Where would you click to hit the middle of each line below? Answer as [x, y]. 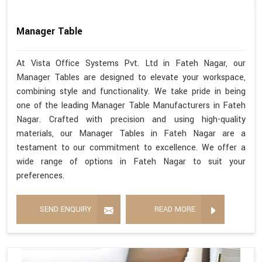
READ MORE [175, 209]
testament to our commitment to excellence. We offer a [131, 147]
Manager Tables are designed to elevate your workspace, [131, 77]
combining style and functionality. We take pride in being [131, 91]
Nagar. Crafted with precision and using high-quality [131, 119]
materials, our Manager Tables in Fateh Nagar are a [131, 133]
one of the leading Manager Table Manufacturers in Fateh [131, 105]
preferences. [40, 175]
